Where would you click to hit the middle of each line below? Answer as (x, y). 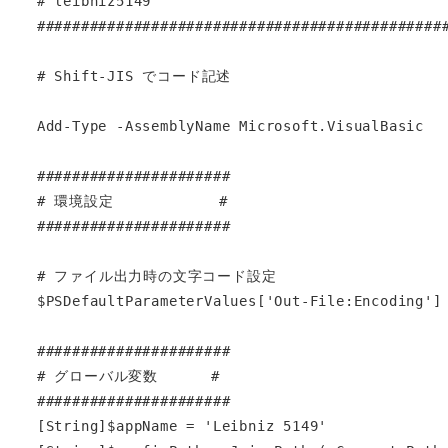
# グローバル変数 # (128, 375)
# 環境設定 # (132, 200)
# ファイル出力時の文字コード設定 (156, 275)
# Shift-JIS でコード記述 (134, 75)
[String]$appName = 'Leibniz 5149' (182, 425)
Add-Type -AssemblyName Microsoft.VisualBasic (230, 125)
